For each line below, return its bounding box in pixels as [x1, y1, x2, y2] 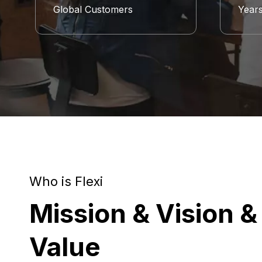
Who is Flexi [29, 173, 103, 189]
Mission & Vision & [29, 197, 257, 229]
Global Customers [53, 3, 133, 15]
